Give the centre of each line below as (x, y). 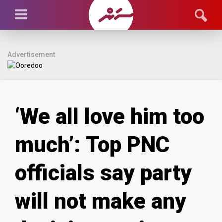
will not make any (101, 201)
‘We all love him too (110, 116)
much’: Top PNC (92, 145)
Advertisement (31, 55)
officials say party (103, 173)
